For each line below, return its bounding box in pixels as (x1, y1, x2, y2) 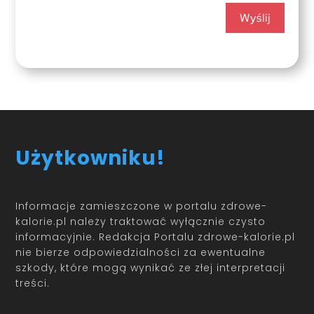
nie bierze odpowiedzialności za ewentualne (15, 245, 266, 260)
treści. (15, 276, 50, 291)
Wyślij (239, 11, 271, 26)
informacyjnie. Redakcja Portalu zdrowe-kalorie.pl (15, 230, 296, 245)
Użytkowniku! (15, 144, 166, 172)
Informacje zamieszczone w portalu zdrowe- (15, 199, 268, 214)
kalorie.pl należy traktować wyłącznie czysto (15, 214, 266, 229)
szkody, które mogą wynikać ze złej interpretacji (15, 261, 286, 275)
